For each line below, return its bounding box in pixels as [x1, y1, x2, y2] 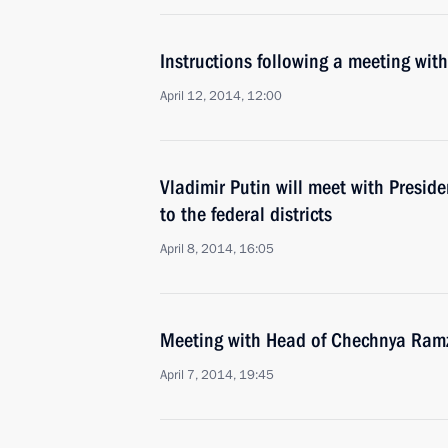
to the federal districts [160, 202, 332, 226]
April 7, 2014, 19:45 [160, 366, 274, 384]
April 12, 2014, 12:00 [160, 87, 282, 105]
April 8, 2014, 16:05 [160, 240, 274, 258]
